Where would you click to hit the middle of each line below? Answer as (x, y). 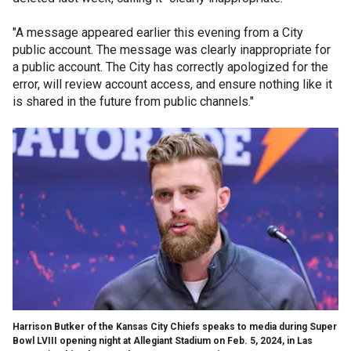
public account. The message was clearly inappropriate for (172, 49)
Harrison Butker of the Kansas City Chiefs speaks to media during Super (175, 326)
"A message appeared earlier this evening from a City (158, 32)
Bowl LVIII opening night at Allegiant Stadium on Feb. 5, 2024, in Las (163, 340)
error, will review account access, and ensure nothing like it (172, 84)
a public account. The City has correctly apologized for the (170, 67)
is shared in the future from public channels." (135, 101)
